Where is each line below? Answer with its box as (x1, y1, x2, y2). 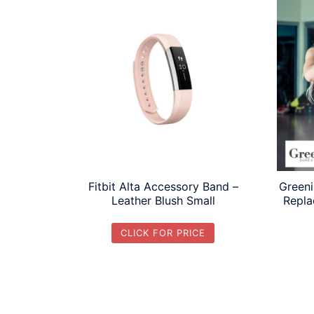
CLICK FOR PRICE (121, 227, 205, 239)
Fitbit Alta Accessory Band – (88, 179, 238, 194)
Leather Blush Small (111, 193, 215, 208)
